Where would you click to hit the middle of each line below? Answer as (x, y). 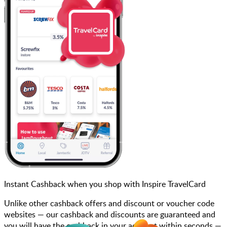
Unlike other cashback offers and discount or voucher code (109, 203)
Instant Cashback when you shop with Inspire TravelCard (105, 184)
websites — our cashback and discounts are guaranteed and (110, 214)
